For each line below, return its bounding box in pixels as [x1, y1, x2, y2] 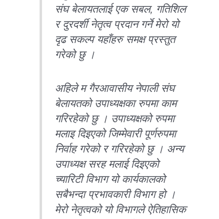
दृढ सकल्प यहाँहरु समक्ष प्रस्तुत [55, 33, 175, 45]
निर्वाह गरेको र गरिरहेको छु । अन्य [55, 143, 184, 155]
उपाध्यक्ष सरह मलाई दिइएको [55, 158, 159, 170]
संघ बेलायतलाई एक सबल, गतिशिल [55, 2, 186, 15]
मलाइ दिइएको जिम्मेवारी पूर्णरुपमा [55, 128, 176, 140]
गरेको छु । [55, 48, 96, 61]
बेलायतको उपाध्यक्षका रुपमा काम [55, 97, 177, 109]
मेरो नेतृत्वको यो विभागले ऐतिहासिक [55, 203, 186, 216]
